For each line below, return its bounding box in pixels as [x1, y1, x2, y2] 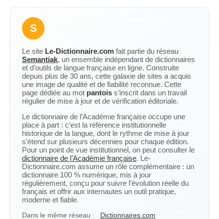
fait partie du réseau [114, 47, 178, 55]
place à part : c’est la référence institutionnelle [22, 121, 166, 129]
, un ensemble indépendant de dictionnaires [58, 55, 195, 64]
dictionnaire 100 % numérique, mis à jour [22, 171, 151, 179]
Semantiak [22, 55, 58, 64]
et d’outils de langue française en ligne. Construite [22, 64, 179, 72]
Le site [22, 47, 45, 55]
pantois [87, 88, 112, 97]
